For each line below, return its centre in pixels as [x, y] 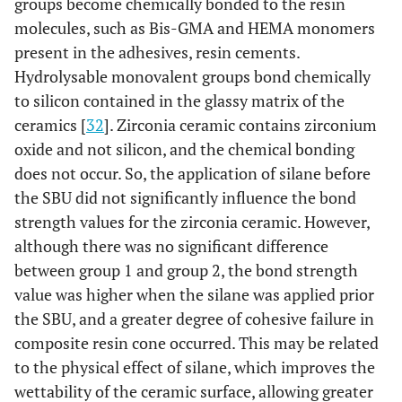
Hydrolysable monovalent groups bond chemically [192, 76]
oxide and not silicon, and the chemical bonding [184, 149]
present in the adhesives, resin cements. [157, 52]
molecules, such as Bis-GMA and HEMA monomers [195, 27]
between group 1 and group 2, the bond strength [186, 270]
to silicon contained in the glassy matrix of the [179, 100]
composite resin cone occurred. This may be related [197, 342]
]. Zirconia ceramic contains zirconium [240, 124]
